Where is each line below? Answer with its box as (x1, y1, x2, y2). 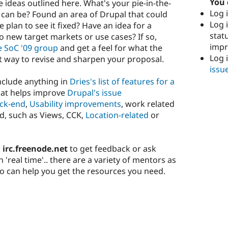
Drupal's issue (67, 87, 122, 98)
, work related (121, 98, 175, 109)
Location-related (85, 109, 149, 121)
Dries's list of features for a (70, 75, 175, 87)
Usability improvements (30, 98, 121, 109)
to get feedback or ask (68, 142, 156, 154)
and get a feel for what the (58, 42, 162, 53)
